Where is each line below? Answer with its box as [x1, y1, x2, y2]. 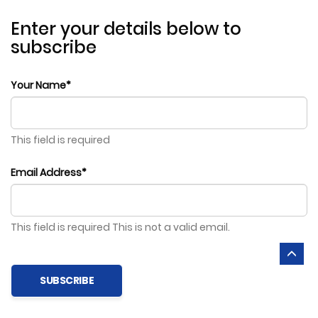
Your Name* [11, 78, 71, 92]
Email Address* [11, 165, 87, 180]
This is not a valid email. [112, 220, 230, 234]
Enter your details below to [11, 17, 241, 40]
